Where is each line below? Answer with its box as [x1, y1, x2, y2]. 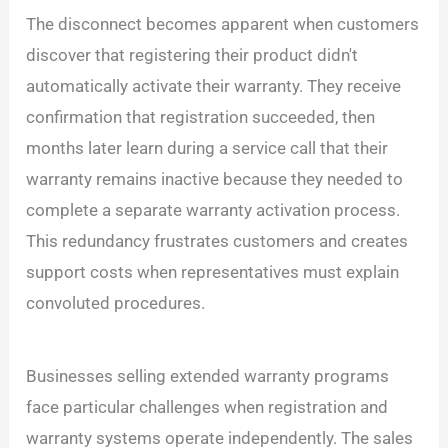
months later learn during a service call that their [26, 137, 389, 158]
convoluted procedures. [26, 292, 206, 313]
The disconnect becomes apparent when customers [26, 13, 420, 34]
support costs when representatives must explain [26, 261, 400, 282]
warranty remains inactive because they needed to [26, 168, 404, 189]
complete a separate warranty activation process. [26, 199, 401, 220]
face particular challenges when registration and [26, 397, 389, 418]
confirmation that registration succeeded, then [26, 106, 376, 127]
